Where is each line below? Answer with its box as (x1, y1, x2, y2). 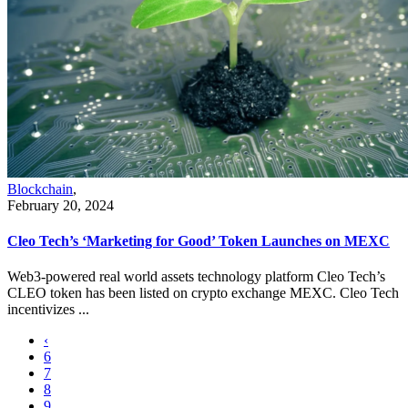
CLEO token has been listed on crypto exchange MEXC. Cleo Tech (7, 285, 399, 301)
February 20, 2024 (7, 197, 114, 213)
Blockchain (7, 180, 73, 197)
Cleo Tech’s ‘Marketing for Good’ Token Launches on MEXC (7, 232, 390, 249)
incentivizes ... (7, 301, 89, 318)
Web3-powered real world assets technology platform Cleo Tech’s (7, 269, 385, 285)
